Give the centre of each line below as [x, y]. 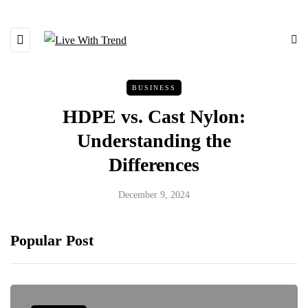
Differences [154, 165]
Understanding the [154, 141]
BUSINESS [154, 88]
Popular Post [52, 240]
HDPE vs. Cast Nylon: [154, 117]
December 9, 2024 [154, 195]
